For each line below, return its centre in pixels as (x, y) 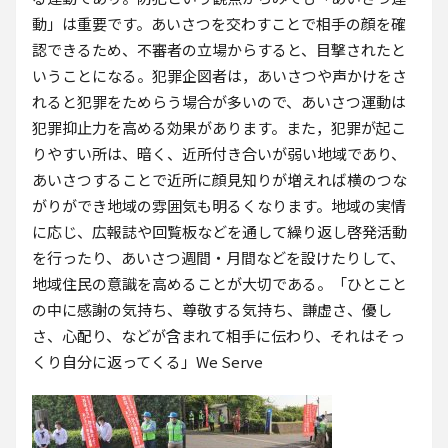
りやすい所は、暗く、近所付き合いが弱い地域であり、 (219, 153)
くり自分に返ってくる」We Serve (147, 361)
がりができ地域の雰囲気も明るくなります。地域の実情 (219, 205)
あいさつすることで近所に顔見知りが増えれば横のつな (219, 179)
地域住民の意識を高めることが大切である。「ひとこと (219, 283)
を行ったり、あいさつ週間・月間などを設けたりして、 (218, 257)
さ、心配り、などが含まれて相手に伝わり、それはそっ (218, 335)
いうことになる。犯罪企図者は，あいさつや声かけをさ (219, 75)
